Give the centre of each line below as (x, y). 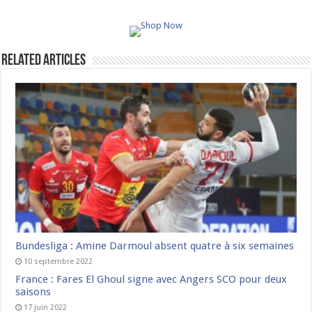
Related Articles (44, 61)
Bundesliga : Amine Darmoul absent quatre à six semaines (155, 245)
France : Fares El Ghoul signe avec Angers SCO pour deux (151, 279)
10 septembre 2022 (58, 261)
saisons (33, 291)
